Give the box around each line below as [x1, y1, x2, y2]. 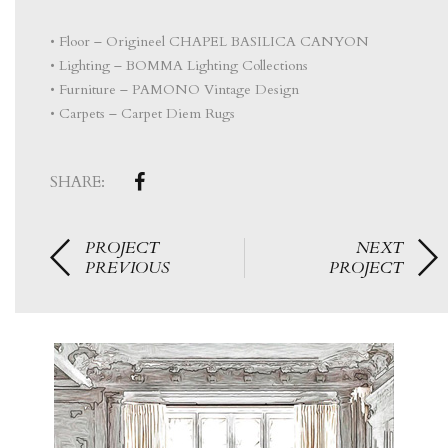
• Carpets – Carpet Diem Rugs [50, 104, 235, 123]
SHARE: [50, 171, 105, 193]
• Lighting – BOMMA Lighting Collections [50, 56, 308, 75]
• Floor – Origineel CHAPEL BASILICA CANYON [50, 32, 369, 51]
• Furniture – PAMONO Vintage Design [50, 80, 299, 99]
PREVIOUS [85, 257, 170, 279]
